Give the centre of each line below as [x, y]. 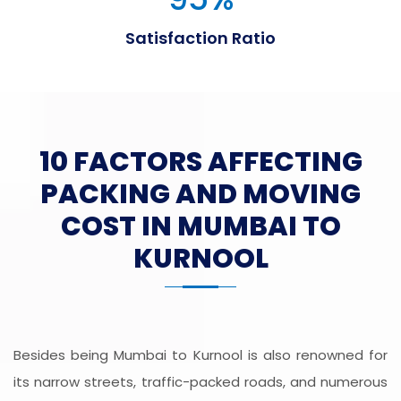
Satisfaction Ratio [200, 38]
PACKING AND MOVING [200, 195]
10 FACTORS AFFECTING [200, 162]
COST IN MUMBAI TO [200, 227]
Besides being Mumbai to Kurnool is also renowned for [200, 355]
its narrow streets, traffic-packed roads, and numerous [200, 382]
